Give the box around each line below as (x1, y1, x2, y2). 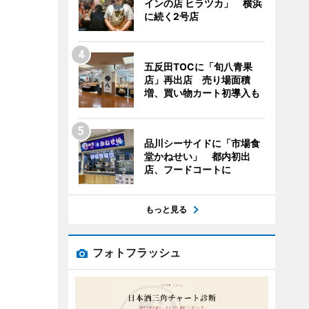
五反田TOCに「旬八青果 (143, 61, 252, 72)
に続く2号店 (143, 10, 199, 22)
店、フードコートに (143, 163, 231, 175)
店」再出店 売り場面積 (143, 74, 250, 86)
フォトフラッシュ (92, 246, 181, 259)
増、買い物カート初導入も (143, 87, 260, 99)
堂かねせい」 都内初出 (143, 150, 250, 162)
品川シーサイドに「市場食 (143, 137, 260, 149)
